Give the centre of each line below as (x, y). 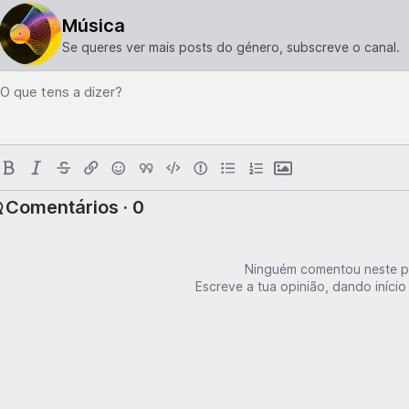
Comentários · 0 (75, 207)
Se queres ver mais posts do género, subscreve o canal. (231, 47)
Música (94, 25)
